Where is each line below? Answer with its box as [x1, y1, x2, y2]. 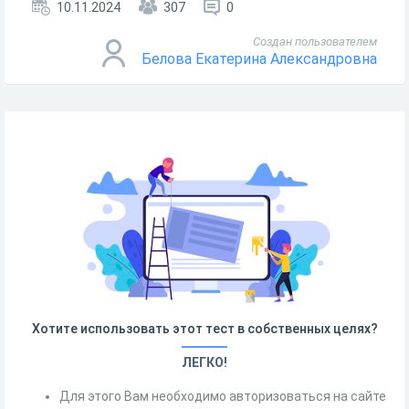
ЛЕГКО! [182, 354, 227, 370]
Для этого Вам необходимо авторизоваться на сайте [59, 388, 386, 404]
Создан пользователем [253, 35, 377, 48]
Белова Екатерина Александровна [142, 50, 377, 68]
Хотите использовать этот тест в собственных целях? [31, 320, 378, 336]
